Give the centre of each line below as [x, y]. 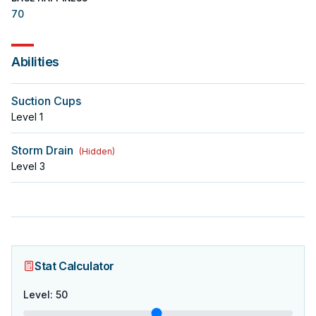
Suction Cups [46, 101]
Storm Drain [42, 150]
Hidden [97, 151]
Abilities [35, 62]
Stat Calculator [74, 266]
